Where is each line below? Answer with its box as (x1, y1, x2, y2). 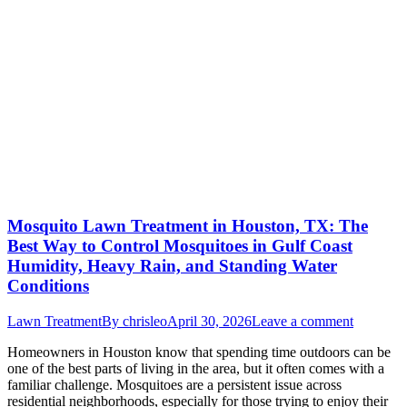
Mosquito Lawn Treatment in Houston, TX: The (7, 216, 368, 236)
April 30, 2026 (167, 313, 252, 329)
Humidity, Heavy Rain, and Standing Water (7, 256, 337, 276)
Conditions (7, 276, 89, 296)
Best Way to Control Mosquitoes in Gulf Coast (7, 236, 352, 256)
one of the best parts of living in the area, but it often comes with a (7, 360, 384, 376)
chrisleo (123, 313, 167, 329)
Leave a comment (252, 313, 353, 329)
